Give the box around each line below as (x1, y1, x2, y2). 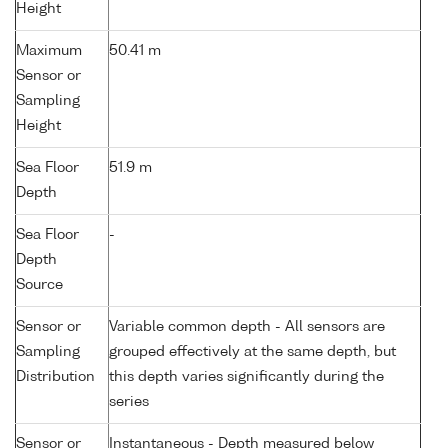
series (109, 395, 149, 410)
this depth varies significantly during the (109, 370, 384, 385)
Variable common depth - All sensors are (109, 320, 385, 335)
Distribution (16, 370, 95, 385)
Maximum (16, 44, 82, 59)
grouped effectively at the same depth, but (109, 345, 396, 360)
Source (16, 278, 63, 293)
